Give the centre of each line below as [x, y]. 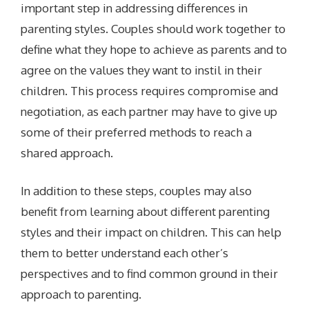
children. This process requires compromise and [150, 90]
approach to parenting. [81, 295]
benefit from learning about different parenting [146, 212]
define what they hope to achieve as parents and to [154, 49]
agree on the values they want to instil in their [142, 70]
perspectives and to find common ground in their [150, 274]
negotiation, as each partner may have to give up [149, 111]
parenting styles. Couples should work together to [153, 28]
